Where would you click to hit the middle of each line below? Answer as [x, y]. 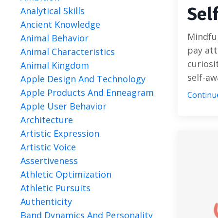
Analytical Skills [53, 11]
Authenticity [46, 201]
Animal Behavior [54, 38]
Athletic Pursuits [55, 188]
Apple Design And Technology [83, 79]
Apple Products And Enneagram [87, 92]
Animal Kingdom [55, 65]
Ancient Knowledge [60, 24]
